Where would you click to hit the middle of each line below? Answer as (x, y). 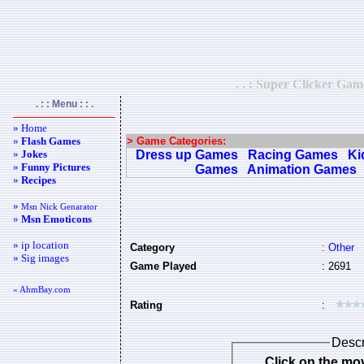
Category (152, 247)
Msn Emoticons (56, 219)
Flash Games (51, 141)
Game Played (163, 266)
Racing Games (293, 155)
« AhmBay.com (42, 289)
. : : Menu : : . (64, 104)
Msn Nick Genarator (59, 206)
